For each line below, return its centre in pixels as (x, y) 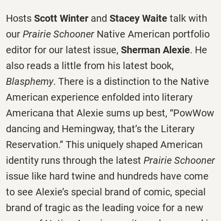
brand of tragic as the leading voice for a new (105, 207)
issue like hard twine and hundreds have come (107, 176)
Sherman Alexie (155, 50)
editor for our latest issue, (63, 50)
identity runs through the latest (75, 160)
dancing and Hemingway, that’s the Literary (100, 129)
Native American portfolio (152, 34)
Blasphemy (30, 81)
